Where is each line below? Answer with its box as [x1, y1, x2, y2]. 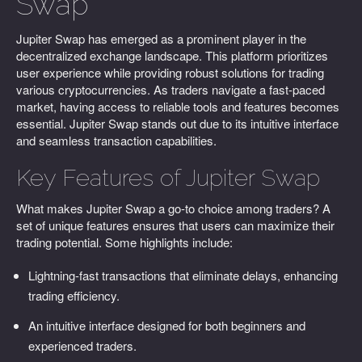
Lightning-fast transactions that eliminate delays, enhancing [28, 267, 338, 284]
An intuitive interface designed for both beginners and [28, 317, 305, 334]
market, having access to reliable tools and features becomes [16, 98, 339, 115]
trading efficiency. [28, 287, 120, 304]
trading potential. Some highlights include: [16, 234, 233, 250]
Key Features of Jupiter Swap [16, 164, 320, 192]
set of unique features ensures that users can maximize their [16, 217, 335, 234]
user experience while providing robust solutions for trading [16, 64, 324, 81]
